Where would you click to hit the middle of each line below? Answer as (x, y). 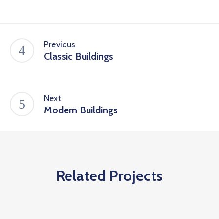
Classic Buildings (79, 56)
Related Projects (109, 176)
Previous (60, 44)
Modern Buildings (81, 110)
